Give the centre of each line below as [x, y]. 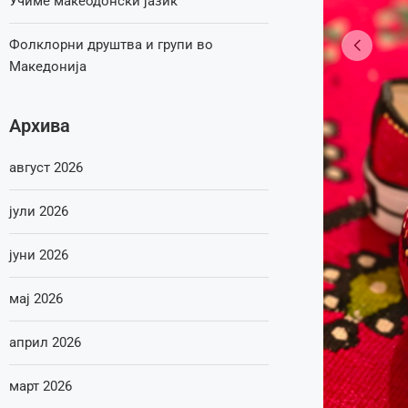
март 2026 [41, 386]
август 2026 [46, 168]
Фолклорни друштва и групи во [111, 45]
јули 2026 [39, 211]
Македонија [48, 66]
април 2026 [45, 342]
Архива [40, 126]
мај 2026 [36, 299]
